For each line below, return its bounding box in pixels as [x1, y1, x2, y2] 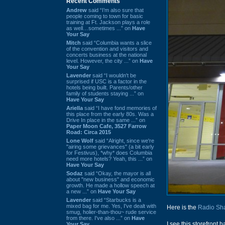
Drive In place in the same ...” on [66, 117, 145, 123]
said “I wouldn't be [91, 72, 136, 78]
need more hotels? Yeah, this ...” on [66, 155, 152, 162]
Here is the [167, 204, 198, 211]
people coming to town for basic [66, 13, 143, 19]
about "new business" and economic [66, 176, 155, 182]
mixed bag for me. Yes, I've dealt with [66, 202, 156, 209]
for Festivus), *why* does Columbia [66, 149, 152, 156]
